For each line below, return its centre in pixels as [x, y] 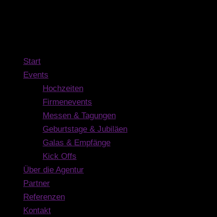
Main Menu [24, 40]
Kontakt [37, 211]
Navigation [36, 15]
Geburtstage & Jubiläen [85, 129]
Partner [37, 184]
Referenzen [44, 197]
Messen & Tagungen [79, 116]
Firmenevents [67, 102]
